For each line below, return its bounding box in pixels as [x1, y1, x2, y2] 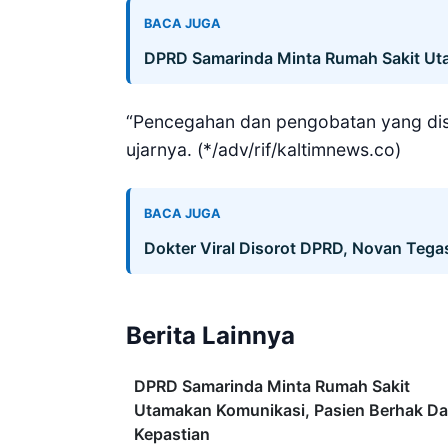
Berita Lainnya [126, 320, 295, 350]
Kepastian [134, 423, 210, 444]
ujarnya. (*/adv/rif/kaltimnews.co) [126, 138, 401, 160]
